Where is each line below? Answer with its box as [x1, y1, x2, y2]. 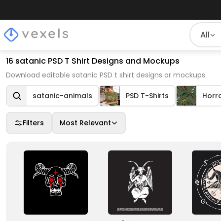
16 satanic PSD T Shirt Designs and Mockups [6, 55, 180, 67]
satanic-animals [33, 91, 92, 101]
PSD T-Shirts [126, 91, 169, 101]
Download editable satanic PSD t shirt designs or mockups [6, 70, 205, 80]
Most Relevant [60, 117, 111, 128]
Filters [23, 117, 44, 128]
